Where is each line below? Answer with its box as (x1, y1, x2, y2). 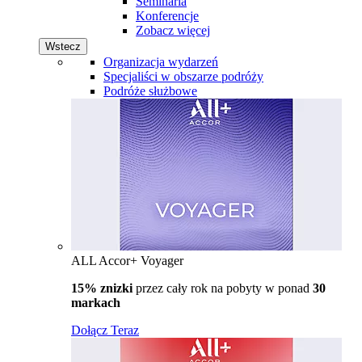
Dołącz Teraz (71, 322, 139, 337)
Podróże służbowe (103, 83, 197, 98)
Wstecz (45, 40, 81, 53)
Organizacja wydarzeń (103, 54, 218, 69)
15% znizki (71, 280, 133, 295)
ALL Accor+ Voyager (71, 253, 183, 267)
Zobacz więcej (136, 23, 210, 37)
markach (71, 295, 120, 309)
